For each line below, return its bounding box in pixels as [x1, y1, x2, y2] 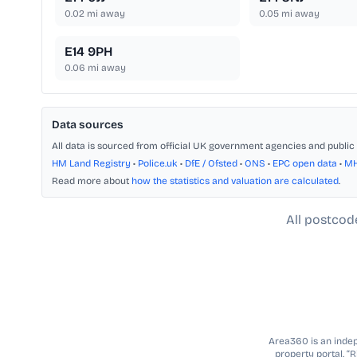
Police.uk [138, 158, 178, 170]
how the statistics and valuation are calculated [131, 175, 339, 187]
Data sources [52, 118, 124, 132]
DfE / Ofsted [185, 158, 237, 170]
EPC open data [273, 158, 337, 170]
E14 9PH [65, 44, 112, 60]
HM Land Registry [52, 158, 131, 170]
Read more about [52, 175, 131, 187]
